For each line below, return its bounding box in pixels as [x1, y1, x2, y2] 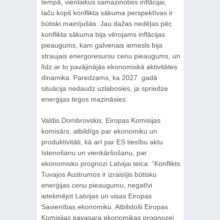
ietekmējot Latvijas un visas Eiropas [41, 192, 152, 200]
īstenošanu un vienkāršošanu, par [41, 148, 147, 157]
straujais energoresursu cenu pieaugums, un [41, 52, 180, 60]
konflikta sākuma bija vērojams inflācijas [41, 30, 165, 38]
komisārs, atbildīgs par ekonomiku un [41, 127, 157, 135]
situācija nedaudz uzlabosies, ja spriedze [41, 84, 168, 92]
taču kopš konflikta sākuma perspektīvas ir [41, 8, 173, 17]
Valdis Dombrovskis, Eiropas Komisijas [41, 116, 161, 124]
